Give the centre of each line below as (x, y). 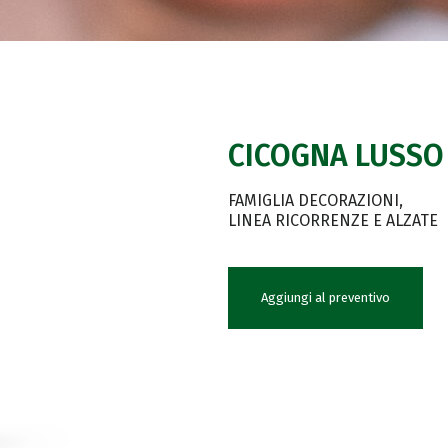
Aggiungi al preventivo (325, 297)
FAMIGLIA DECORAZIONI (313, 200)
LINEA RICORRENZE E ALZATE (332, 220)
